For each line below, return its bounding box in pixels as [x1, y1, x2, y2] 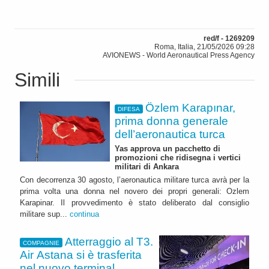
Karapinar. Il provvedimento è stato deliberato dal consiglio [20, 198, 249, 208]
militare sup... [20, 210, 70, 219]
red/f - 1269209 [204, 34, 255, 43]
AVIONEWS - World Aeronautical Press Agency [103, 51, 255, 60]
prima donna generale [115, 115, 228, 128]
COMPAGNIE [22, 239, 59, 246]
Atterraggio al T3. [65, 235, 154, 249]
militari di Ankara [115, 162, 179, 172]
